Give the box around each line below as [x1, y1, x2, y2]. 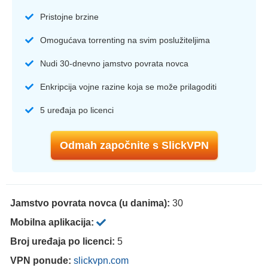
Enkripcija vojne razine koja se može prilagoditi [40, 82, 217, 92]
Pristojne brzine [40, 12, 99, 22]
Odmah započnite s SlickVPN [59, 139, 209, 152]
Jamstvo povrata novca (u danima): [10, 198, 172, 209]
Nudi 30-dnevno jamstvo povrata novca [40, 59, 188, 69]
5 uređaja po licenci [40, 105, 114, 115]
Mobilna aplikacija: [10, 217, 96, 228]
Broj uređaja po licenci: [10, 236, 117, 247]
